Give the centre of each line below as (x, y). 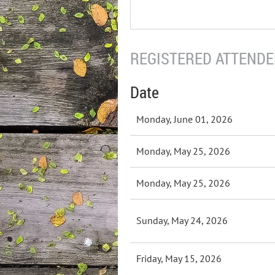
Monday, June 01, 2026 (184, 119)
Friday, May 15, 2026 (179, 258)
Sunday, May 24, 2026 (182, 220)
